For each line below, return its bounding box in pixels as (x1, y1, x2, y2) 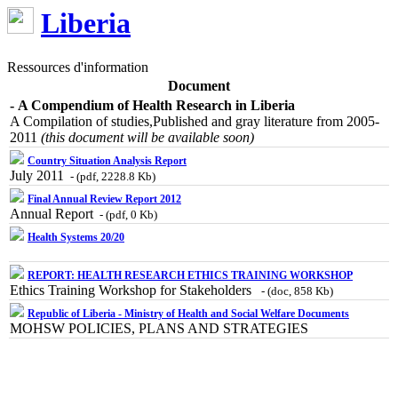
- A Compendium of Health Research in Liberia (10, 97, 295, 113)
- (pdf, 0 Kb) (97, 207, 157, 221)
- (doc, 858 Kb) (259, 283, 333, 298)
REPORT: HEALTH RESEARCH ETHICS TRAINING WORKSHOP (28, 268, 353, 282)
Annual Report (10, 205, 97, 221)
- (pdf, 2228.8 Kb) (68, 169, 155, 183)
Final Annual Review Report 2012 (28, 192, 181, 205)
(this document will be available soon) (41, 129, 254, 145)
